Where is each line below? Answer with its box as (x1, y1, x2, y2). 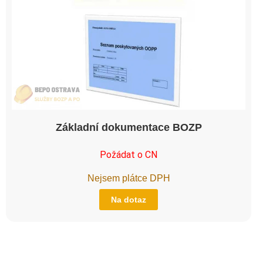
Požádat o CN (100, 149, 157, 160)
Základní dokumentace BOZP (55, 121, 202, 133)
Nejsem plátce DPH (87, 173, 170, 183)
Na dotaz (111, 194, 146, 204)
